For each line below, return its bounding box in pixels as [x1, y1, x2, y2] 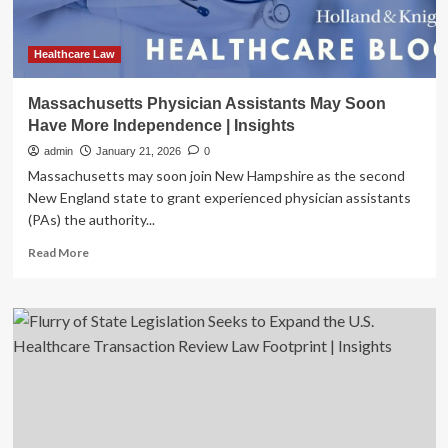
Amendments [87, 66, 162, 81]
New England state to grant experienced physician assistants [27, 189, 411, 206]
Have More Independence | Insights [27, 117, 295, 134]
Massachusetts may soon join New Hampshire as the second [27, 167, 405, 184]
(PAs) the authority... [27, 211, 155, 228]
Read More [27, 245, 89, 260]
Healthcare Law [33, 48, 115, 60]
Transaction [87, 28, 155, 43]
